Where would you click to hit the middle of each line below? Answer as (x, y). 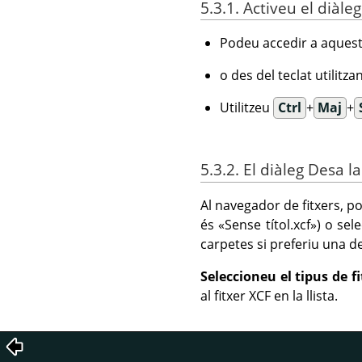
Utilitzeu (246, 108)
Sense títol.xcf (267, 224)
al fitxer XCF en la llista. (269, 295)
